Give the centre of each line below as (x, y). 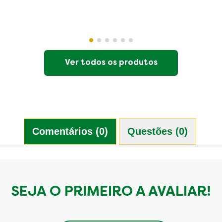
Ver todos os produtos (111, 63)
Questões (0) (157, 131)
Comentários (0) (70, 131)
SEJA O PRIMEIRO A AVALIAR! (111, 192)
